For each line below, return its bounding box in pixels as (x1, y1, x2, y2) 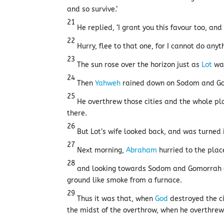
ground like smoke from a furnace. (67, 176, 182, 184)
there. (67, 109, 87, 117)
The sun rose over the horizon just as (75, 60, 202, 69)
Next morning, (75, 146, 126, 154)
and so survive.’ (67, 5, 118, 13)
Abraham (126, 146, 157, 154)
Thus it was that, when (75, 194, 155, 203)
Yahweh (95, 79, 121, 87)
